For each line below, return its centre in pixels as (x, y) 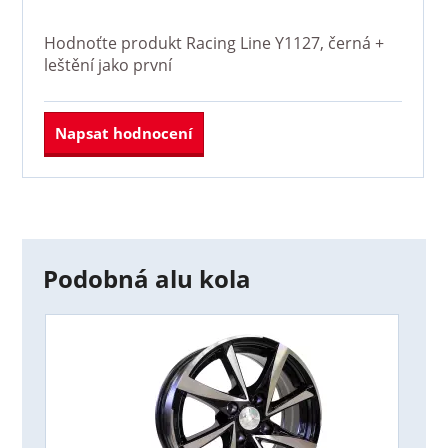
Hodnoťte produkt (114, 42)
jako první (132, 64)
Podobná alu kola (146, 279)
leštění (68, 64)
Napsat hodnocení (123, 132)
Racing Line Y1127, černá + (284, 42)
